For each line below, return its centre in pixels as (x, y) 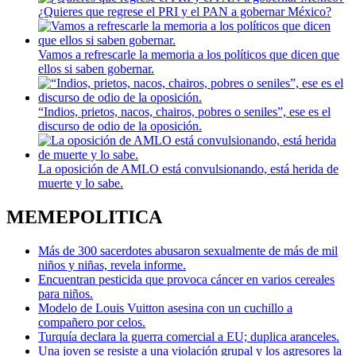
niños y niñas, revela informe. (112, 265)
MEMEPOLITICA (84, 217)
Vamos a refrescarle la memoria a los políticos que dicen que (189, 55)
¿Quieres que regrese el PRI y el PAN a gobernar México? (185, 12)
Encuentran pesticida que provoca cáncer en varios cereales (186, 280)
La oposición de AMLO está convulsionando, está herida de (188, 169)
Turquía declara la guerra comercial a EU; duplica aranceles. (189, 337)
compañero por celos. (92, 323)
